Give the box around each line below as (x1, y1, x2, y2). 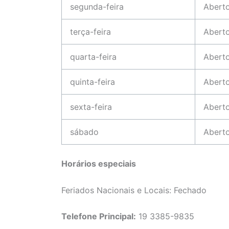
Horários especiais (61, 158, 136, 169)
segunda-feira (70, 2, 124, 12)
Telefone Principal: (61, 211, 136, 222)
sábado (70, 127, 99, 138)
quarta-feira (70, 52, 117, 62)
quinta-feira (70, 77, 115, 87)
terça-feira (70, 27, 111, 37)
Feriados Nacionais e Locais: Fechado (61, 185, 207, 195)
